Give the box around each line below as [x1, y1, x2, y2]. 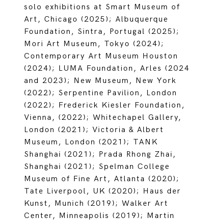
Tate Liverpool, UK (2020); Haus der [24, 187, 182, 196]
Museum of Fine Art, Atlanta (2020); [24, 174, 180, 184]
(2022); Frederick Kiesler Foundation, [24, 101, 186, 110]
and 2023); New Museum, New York [24, 76, 177, 85]
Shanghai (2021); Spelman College [24, 162, 170, 171]
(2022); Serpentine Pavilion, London [24, 88, 178, 98]
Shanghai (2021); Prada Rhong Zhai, [24, 150, 177, 159]
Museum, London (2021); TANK [24, 137, 159, 147]
